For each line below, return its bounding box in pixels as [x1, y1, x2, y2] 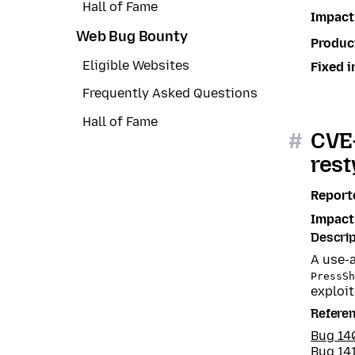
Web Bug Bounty [76, 27, 188, 45]
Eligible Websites [82, 58, 189, 74]
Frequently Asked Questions [82, 86, 258, 101]
